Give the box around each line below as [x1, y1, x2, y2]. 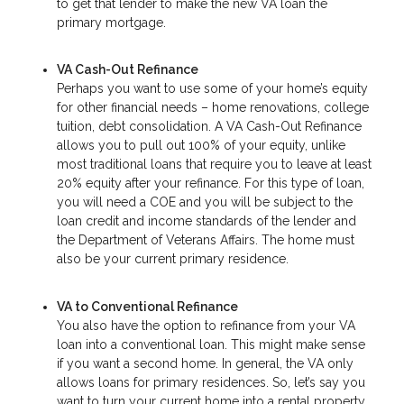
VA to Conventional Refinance [57, 298, 238, 314]
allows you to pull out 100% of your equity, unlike [57, 138, 345, 153]
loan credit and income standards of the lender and [57, 214, 356, 229]
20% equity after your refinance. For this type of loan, [57, 176, 364, 191]
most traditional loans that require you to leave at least [57, 157, 372, 172]
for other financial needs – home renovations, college [57, 100, 369, 115]
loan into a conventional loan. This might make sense [57, 336, 365, 352]
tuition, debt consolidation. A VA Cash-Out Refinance [57, 119, 362, 134]
